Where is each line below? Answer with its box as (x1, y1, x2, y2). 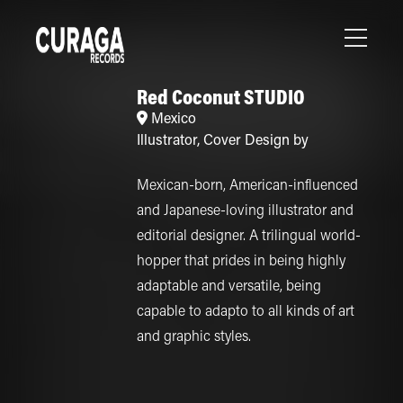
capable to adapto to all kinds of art (136, 305, 354, 319)
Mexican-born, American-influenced (136, 179, 358, 193)
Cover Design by (202, 134, 309, 148)
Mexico (150, 112, 196, 127)
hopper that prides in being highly (136, 255, 345, 269)
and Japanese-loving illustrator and (136, 204, 354, 219)
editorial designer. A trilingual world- (136, 229, 361, 244)
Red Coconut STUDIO (136, 88, 305, 110)
